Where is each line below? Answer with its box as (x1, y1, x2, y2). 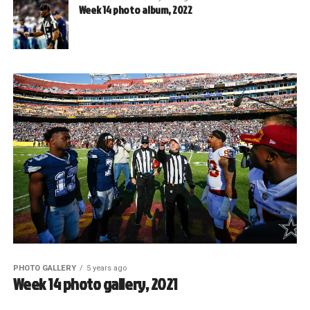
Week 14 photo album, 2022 (78, 1, 192, 17)
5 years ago (86, 264, 127, 273)
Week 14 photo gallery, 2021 (12, 272, 178, 296)
